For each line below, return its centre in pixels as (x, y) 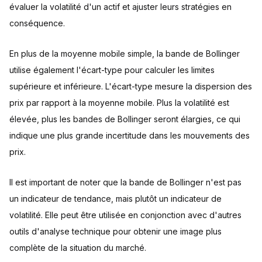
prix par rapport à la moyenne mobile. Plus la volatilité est (119, 103)
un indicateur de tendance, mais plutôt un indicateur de (116, 199)
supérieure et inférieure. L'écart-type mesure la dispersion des (131, 86)
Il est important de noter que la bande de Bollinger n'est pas (125, 182)
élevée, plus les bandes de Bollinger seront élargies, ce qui (125, 119)
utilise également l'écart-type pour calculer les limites (112, 70)
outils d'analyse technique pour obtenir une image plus (116, 231)
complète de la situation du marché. (78, 248)
